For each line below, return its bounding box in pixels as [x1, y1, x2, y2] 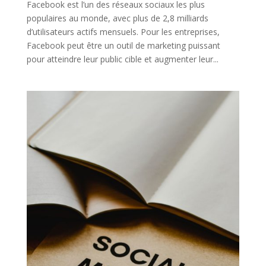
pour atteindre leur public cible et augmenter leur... [26, 53, 218, 65]
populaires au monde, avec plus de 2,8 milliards [26, 12, 208, 24]
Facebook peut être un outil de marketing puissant [26, 39, 220, 51]
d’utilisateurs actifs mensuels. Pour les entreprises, [26, 26, 220, 37]
